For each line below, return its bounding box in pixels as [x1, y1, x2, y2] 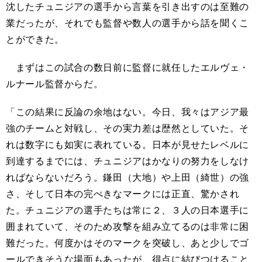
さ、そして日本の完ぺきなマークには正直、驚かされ [6, 188, 240, 199]
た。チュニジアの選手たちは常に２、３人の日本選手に [6, 204, 249, 216]
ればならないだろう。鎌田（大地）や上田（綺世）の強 [6, 171, 249, 183]
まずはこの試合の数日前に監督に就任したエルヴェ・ [6, 61, 249, 73]
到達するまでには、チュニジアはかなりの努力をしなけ [6, 155, 249, 167]
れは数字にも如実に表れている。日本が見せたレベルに [6, 139, 250, 150]
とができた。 [6, 33, 64, 45]
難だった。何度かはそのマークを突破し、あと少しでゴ [6, 237, 249, 249]
